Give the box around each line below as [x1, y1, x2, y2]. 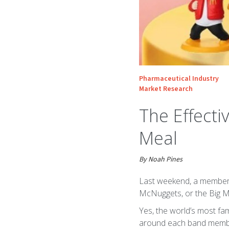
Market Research [139, 84, 193, 94]
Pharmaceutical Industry [139, 74, 219, 84]
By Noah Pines [139, 154, 182, 165]
